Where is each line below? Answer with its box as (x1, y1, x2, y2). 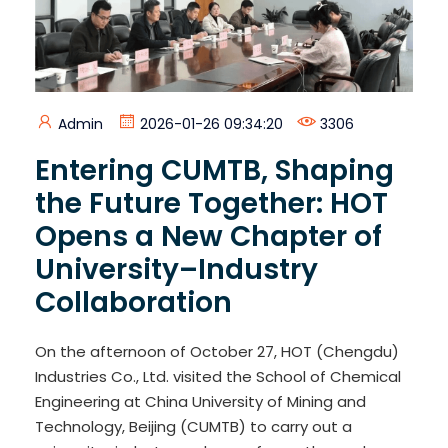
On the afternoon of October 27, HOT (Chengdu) (35, 340, 399, 362)
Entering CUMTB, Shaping (35, 150, 394, 190)
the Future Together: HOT (35, 183, 388, 223)
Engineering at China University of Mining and (35, 390, 366, 412)
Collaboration (35, 282, 232, 322)
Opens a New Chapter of (35, 216, 382, 256)
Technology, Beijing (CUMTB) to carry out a (35, 415, 352, 437)
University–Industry (35, 249, 318, 289)
